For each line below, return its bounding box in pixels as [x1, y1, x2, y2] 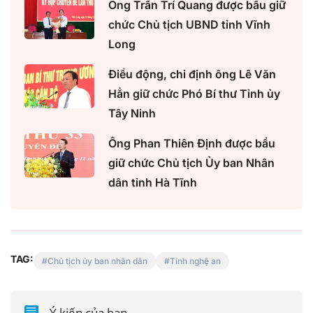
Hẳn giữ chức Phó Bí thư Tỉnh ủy [108, 87, 280, 101]
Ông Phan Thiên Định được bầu [108, 136, 275, 151]
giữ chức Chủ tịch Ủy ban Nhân [108, 156, 275, 170]
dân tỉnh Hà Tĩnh [108, 175, 197, 190]
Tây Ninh [108, 106, 156, 121]
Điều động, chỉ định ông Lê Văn [108, 67, 276, 82]
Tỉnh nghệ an [170, 256, 221, 267]
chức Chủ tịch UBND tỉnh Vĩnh [108, 17, 270, 32]
